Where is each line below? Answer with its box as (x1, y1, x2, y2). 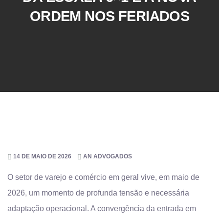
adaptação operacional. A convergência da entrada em (7, 204, 196, 213)
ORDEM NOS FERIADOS (29, 8, 190, 24)
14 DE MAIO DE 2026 (13, 153, 71, 160)
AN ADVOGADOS (83, 153, 132, 160)
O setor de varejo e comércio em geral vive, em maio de (7, 173, 199, 181)
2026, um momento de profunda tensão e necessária (7, 189, 189, 197)
